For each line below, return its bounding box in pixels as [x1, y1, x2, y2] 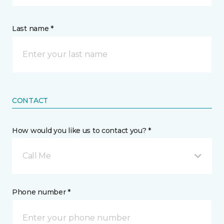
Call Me [22, 151, 51, 161]
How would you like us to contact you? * [12, 126, 151, 135]
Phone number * [12, 187, 71, 197]
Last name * [12, 24, 53, 33]
